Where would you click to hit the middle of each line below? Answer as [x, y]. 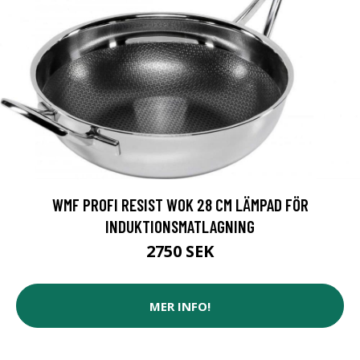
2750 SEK [180, 252]
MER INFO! [180, 306]
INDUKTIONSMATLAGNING [180, 227]
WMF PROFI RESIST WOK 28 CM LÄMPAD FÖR [180, 205]
